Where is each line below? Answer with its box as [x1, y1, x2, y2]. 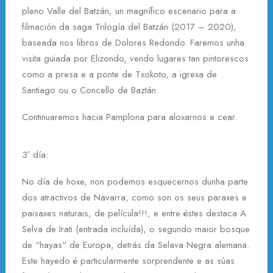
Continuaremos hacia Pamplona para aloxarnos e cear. [22, 110, 237, 124]
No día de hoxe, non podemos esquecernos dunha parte [22, 175, 248, 188]
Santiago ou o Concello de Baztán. [22, 83, 158, 97]
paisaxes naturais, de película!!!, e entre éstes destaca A [22, 207, 246, 220]
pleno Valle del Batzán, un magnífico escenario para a [22, 4, 236, 18]
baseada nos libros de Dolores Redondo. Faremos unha [22, 36, 244, 49]
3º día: [22, 148, 48, 161]
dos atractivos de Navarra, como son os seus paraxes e [22, 191, 247, 204]
